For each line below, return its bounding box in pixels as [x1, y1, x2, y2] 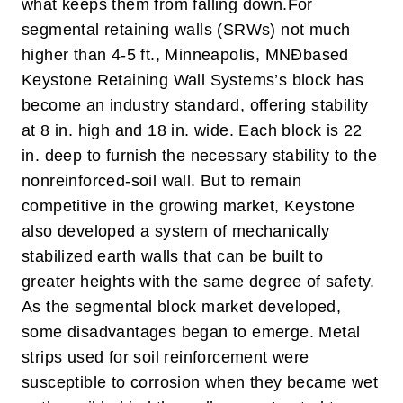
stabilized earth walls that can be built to [22, 247, 324, 265]
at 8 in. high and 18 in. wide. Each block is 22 [22, 121, 363, 139]
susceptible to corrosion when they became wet [22, 373, 378, 391]
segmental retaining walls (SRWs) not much [22, 21, 351, 39]
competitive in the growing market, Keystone [22, 197, 355, 215]
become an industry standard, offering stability [22, 96, 369, 114]
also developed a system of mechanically [22, 222, 330, 240]
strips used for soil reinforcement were [22, 348, 309, 366]
